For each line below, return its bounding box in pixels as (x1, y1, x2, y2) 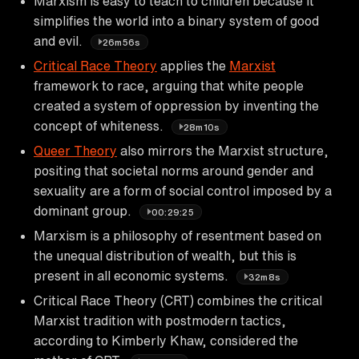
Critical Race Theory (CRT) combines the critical (34, 293, 322, 307)
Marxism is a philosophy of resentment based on (34, 228, 321, 242)
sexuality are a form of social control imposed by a (34, 184, 332, 197)
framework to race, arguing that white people (34, 79, 304, 92)
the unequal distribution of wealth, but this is (34, 248, 296, 262)
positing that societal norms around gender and (34, 163, 313, 177)
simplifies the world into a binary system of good (34, 14, 319, 27)
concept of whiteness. (34, 119, 167, 132)
